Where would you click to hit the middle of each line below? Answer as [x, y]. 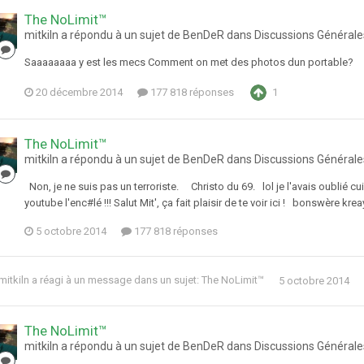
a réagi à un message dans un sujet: [115, 280]
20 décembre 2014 [79, 93]
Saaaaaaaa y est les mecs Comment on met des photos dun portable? [189, 63]
